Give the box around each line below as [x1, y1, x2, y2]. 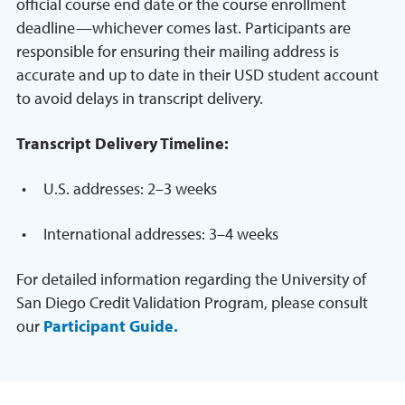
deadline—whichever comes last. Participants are [16, 17, 351, 39]
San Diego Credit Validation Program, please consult [16, 292, 368, 314]
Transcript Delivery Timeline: [16, 133, 229, 155]
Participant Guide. [43, 316, 178, 337]
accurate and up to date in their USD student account [16, 64, 379, 86]
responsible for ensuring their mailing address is [16, 41, 339, 62]
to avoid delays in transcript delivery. [16, 88, 263, 109]
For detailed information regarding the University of [16, 268, 366, 290]
